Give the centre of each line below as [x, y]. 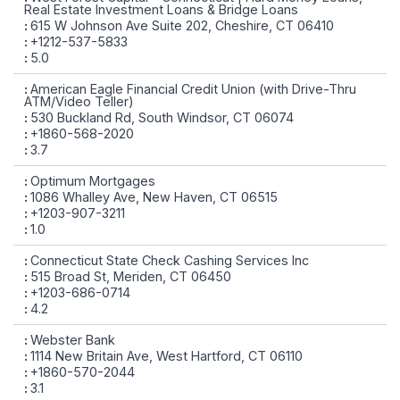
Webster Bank [73, 340]
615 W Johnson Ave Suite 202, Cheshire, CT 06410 [182, 25]
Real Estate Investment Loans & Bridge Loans [161, 9]
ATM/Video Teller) [79, 101]
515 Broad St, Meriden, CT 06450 [131, 276]
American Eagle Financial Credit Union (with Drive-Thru [193, 89]
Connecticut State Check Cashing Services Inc [170, 260]
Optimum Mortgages [93, 181]
